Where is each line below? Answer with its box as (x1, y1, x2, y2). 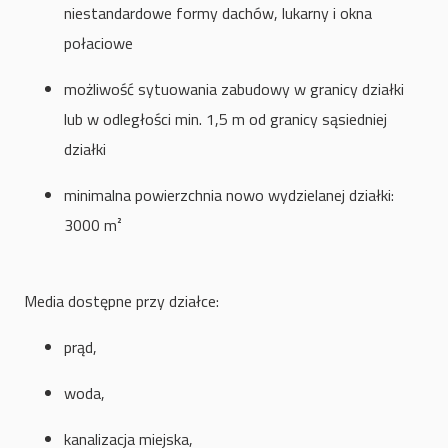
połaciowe (64, 31, 133, 56)
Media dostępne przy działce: (24, 289, 219, 314)
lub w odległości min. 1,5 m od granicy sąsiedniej (64, 107, 387, 132)
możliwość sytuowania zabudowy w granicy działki (64, 77, 404, 102)
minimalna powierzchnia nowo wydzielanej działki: (64, 183, 394, 208)
